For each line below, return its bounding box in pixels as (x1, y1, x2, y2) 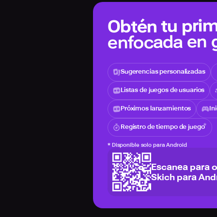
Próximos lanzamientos (121, 105, 191, 112)
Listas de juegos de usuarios (121, 86, 205, 93)
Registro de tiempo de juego (121, 123, 205, 130)
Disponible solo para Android (111, 142, 187, 148)
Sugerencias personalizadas (121, 68, 205, 75)
